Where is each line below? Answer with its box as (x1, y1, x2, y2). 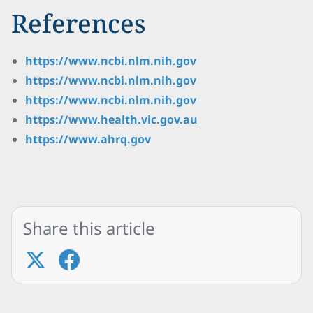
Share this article (23, 217, 155, 240)
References (11, 6, 146, 41)
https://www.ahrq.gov (25, 131, 151, 147)
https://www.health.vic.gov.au (25, 112, 198, 127)
